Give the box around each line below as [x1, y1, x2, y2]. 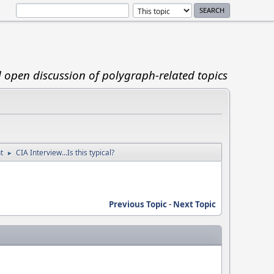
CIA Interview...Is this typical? [16, 147, 114, 158]
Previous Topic [109, 198, 167, 210]
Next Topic [173, 198, 216, 210]
